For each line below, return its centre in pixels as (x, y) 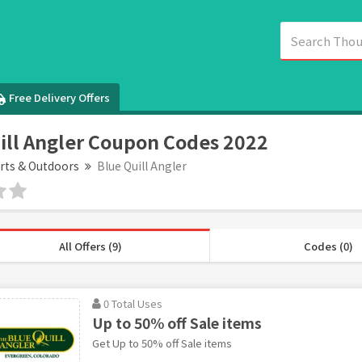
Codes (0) (328, 246)
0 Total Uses (133, 303)
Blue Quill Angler (141, 165)
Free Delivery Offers (60, 97)
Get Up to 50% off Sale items (162, 343)
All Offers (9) (91, 246)
